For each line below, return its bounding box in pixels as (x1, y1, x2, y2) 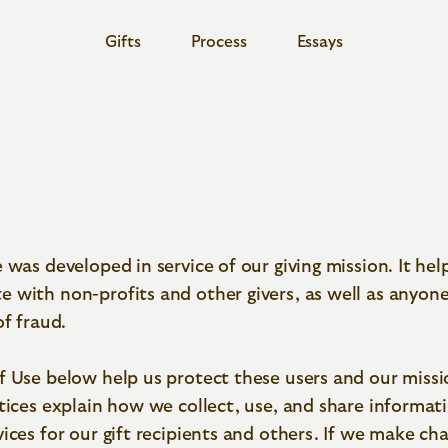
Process (190, 34, 247, 50)
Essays (296, 34, 343, 50)
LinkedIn (311, 174, 377, 190)
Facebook (188, 174, 260, 190)
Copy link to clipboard (158, 222, 322, 238)
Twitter (77, 174, 131, 190)
